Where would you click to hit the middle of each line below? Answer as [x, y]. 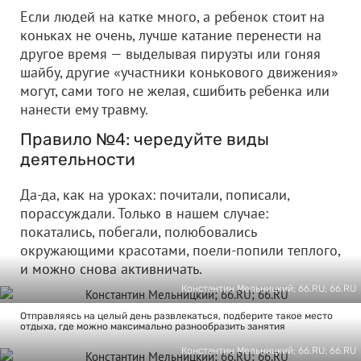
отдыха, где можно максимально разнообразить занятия [153, 326]
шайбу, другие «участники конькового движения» [179, 72]
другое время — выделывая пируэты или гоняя [170, 54]
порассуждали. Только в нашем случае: [144, 213]
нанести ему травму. [84, 109]
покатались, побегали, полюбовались [138, 232]
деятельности [78, 159]
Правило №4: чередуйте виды [145, 139]
